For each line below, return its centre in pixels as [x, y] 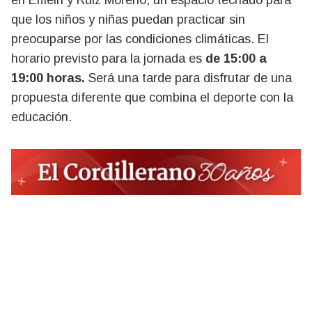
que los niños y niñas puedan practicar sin [128, 19]
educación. [41, 117]
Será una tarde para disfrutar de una [190, 78]
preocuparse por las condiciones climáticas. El [140, 39]
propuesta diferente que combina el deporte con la [152, 97]
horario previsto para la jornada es [108, 58]
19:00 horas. [50, 78]
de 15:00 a [236, 58]
